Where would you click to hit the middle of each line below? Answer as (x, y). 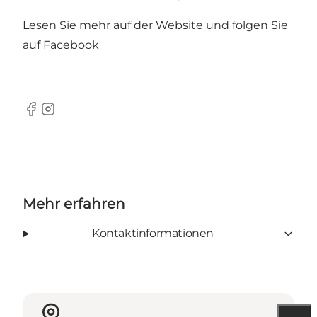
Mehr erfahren (74, 204)
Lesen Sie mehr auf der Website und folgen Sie (155, 25)
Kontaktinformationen (152, 234)
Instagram (68, 116)
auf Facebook (61, 45)
